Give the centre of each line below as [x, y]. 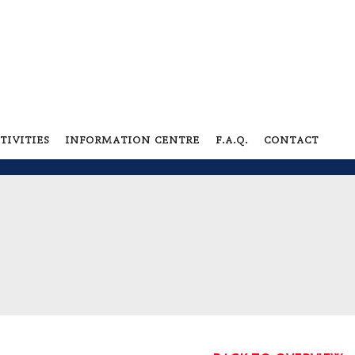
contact [291, 139]
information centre [132, 139]
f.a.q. [231, 139]
